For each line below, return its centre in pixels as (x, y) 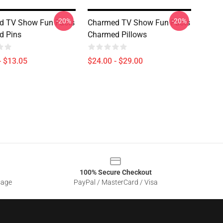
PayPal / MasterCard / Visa (115, 182)
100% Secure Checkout (115, 172)
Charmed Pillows (117, 35)
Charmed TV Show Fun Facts (139, 23)
